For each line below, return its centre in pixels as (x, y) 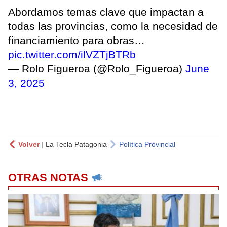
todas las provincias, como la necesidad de (113, 26)
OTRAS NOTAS (48, 177)
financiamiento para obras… (77, 40)
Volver (29, 144)
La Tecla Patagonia (76, 144)
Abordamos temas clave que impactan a (106, 12)
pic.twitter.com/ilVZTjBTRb (72, 54)
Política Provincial (147, 144)
